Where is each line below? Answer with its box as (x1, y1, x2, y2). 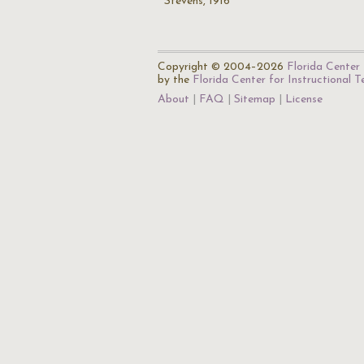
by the (158, 74, 193, 86)
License (285, 93, 323, 106)
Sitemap (234, 93, 275, 106)
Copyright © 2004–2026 (158, 61, 287, 73)
